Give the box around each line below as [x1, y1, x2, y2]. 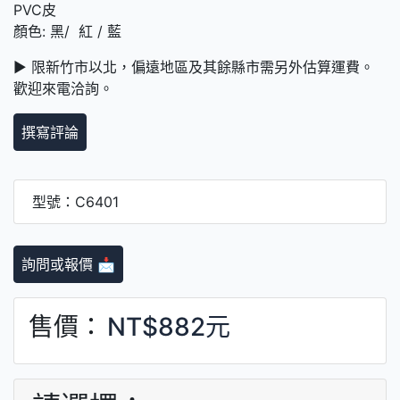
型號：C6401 [32, 192, 119, 211]
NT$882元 [107, 311, 230, 342]
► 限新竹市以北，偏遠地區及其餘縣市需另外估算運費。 [13, 57, 374, 76]
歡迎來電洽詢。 [13, 79, 113, 97]
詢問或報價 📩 [21, 254, 115, 273]
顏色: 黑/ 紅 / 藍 [13, 21, 121, 40]
